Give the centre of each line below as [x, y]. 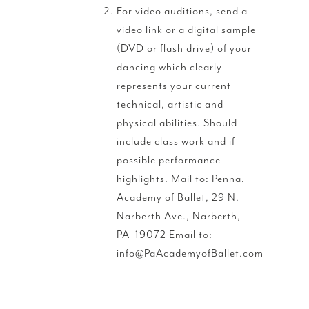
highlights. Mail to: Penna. [181, 178]
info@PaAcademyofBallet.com [190, 253]
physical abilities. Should [177, 122]
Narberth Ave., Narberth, [179, 216]
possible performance [169, 160]
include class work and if [176, 141]
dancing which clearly [169, 67]
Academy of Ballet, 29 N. [178, 197]
